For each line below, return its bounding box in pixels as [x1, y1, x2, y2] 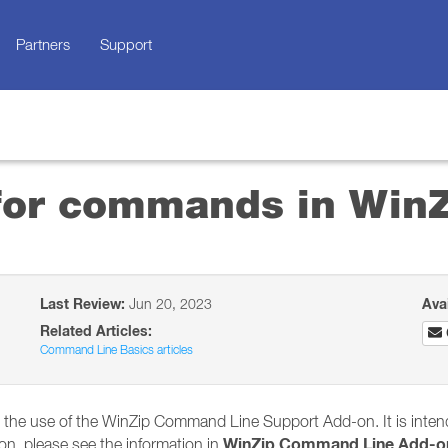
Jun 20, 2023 [125, 295, 213, 312]
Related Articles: [40, 322, 153, 340]
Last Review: [40, 295, 126, 313]
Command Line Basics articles [40, 342, 194, 357]
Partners [15, 35, 70, 53]
